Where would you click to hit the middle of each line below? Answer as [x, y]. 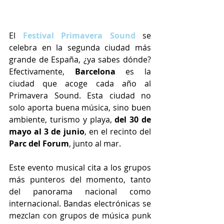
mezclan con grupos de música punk [80, 215]
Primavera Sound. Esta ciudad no [80, 95]
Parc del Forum [39, 143]
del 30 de [133, 119]
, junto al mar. [96, 143]
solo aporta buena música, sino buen [80, 107]
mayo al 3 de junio [47, 131]
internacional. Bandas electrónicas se [80, 203]
